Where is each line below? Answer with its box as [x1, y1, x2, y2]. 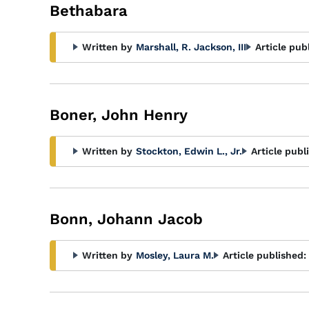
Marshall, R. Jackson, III [136, 41, 246, 52]
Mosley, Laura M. [136, 250, 214, 261]
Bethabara [50, 2, 128, 19]
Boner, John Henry [50, 106, 188, 123]
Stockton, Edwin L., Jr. [136, 146, 242, 157]
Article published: [223, 250, 306, 261]
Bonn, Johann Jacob [50, 210, 203, 228]
